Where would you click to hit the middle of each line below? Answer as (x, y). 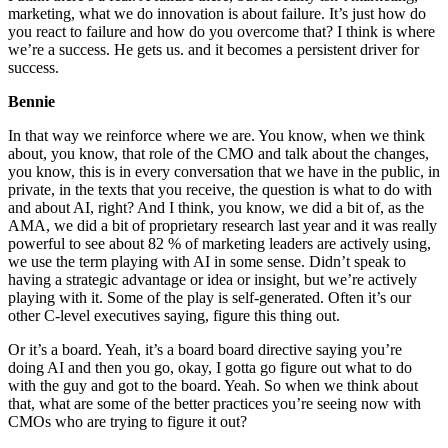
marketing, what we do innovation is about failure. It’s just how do (217, 14)
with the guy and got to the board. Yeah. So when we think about (213, 386)
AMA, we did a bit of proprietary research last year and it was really (222, 226)
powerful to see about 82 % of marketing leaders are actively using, (219, 244)
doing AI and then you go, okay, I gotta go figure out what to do (210, 368)
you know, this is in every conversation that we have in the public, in (224, 172)
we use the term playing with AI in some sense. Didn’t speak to (207, 262)
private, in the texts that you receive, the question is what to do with (220, 190)
